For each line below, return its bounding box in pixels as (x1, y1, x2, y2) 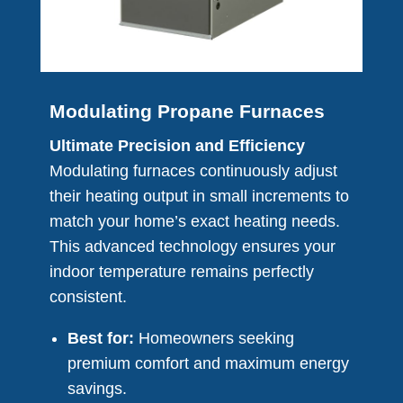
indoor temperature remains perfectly (49, 263, 314, 282)
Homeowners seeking (133, 329, 294, 348)
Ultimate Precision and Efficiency (49, 137, 305, 156)
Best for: (67, 329, 134, 348)
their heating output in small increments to (49, 187, 349, 206)
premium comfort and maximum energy (67, 354, 349, 373)
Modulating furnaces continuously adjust (49, 162, 337, 181)
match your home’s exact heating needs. (49, 212, 340, 231)
